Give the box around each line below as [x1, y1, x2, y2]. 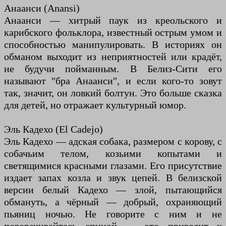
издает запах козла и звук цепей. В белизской [4, 172, 222, 184]
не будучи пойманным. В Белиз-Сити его [4, 63, 222, 75]
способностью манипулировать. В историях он [4, 39, 222, 50]
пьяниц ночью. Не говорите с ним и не [4, 208, 222, 220]
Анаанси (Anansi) [4, 3, 80, 14]
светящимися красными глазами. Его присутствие [4, 160, 222, 172]
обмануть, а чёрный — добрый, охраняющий [4, 196, 222, 208]
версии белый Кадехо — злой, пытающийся [4, 184, 222, 196]
